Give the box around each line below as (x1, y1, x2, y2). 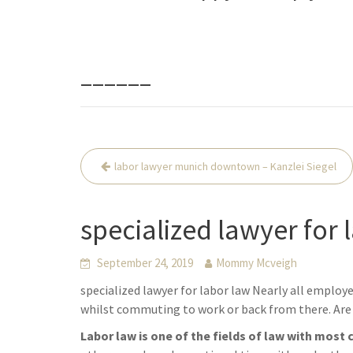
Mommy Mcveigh (216, 255, 297, 271)
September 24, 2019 (97, 255, 193, 271)
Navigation (80, 169, 180, 198)
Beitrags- (80, 145, 162, 174)
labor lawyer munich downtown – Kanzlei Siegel (114, 159, 336, 174)
